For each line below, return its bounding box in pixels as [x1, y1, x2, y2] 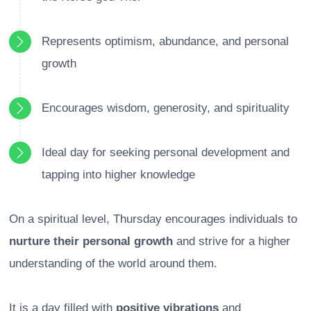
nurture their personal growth [9, 235, 173, 249]
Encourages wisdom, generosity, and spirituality [42, 101, 289, 115]
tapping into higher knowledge [42, 168, 195, 182]
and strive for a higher [173, 235, 290, 249]
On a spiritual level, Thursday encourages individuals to [9, 212, 297, 226]
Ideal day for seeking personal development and [42, 146, 289, 160]
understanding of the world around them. [9, 257, 217, 271]
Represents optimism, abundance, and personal [42, 35, 289, 49]
